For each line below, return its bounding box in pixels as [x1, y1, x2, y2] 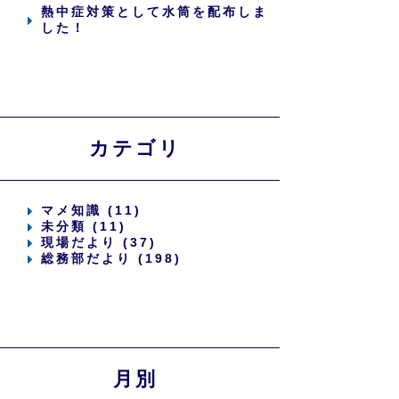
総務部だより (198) [41, 251, 183, 265]
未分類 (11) [41, 219, 127, 233]
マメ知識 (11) [41, 203, 142, 217]
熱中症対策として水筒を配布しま [41, 4, 269, 19]
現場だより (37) [41, 235, 158, 249]
